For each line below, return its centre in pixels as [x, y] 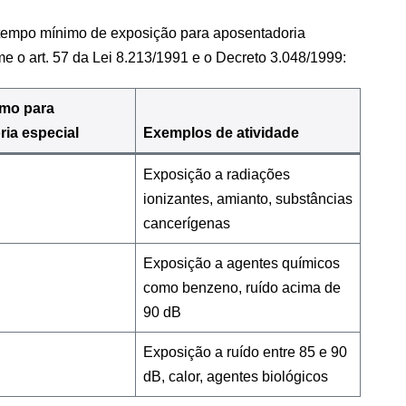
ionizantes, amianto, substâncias [248, 198]
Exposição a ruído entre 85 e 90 [245, 352]
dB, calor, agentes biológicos [236, 376]
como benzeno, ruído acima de [242, 287]
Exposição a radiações [217, 174]
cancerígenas [187, 223]
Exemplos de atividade [221, 132]
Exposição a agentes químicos [242, 263]
